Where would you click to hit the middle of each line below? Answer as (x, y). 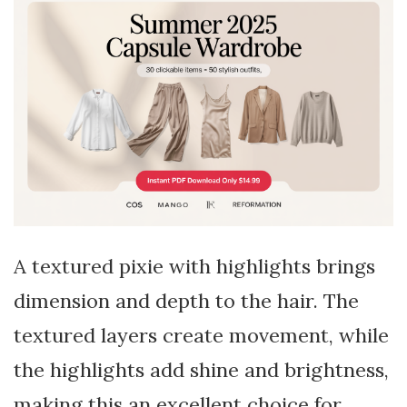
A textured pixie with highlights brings (194, 266)
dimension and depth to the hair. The (186, 300)
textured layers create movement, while (201, 335)
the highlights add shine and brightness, (201, 369)
